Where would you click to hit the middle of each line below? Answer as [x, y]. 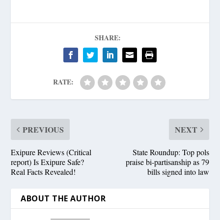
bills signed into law [178, 171]
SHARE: [108, 37]
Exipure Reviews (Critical [51, 152]
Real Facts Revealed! [43, 171]
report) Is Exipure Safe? [48, 162]
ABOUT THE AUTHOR [63, 198]
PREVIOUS [43, 129]
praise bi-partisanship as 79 [167, 162]
